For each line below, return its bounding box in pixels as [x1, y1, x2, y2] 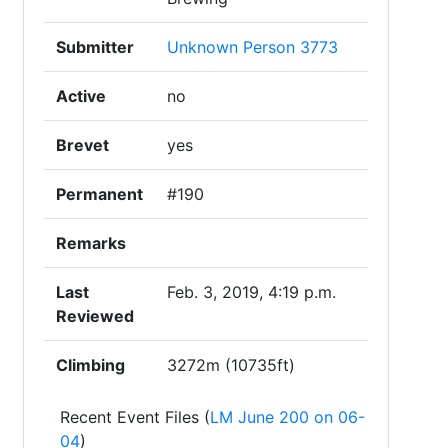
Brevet [56, 135, 109, 155]
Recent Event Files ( [60, 407, 210, 427]
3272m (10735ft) [167, 355, 295, 375]
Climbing [56, 355, 125, 375]
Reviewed [56, 306, 134, 326]
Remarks [56, 233, 126, 253]
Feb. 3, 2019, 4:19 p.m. [167, 282, 336, 302]
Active [56, 86, 106, 106]
